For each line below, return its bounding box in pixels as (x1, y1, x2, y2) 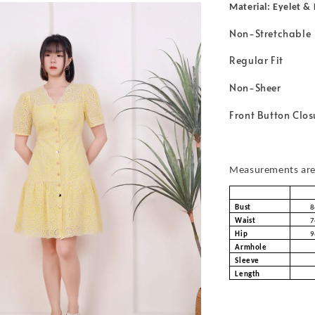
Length (235, 270, 260, 278)
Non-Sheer (229, 81, 281, 94)
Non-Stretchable (229, 26, 311, 40)
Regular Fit (229, 53, 283, 67)
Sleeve (235, 257, 259, 265)
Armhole (235, 243, 267, 252)
